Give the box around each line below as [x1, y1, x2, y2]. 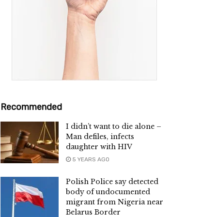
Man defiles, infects [66, 132, 134, 141]
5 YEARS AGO [71, 156, 109, 163]
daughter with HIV [66, 142, 132, 152]
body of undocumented [66, 187, 150, 197]
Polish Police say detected [66, 177, 158, 186]
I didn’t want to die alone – [66, 122, 161, 131]
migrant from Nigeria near [66, 198, 163, 207]
